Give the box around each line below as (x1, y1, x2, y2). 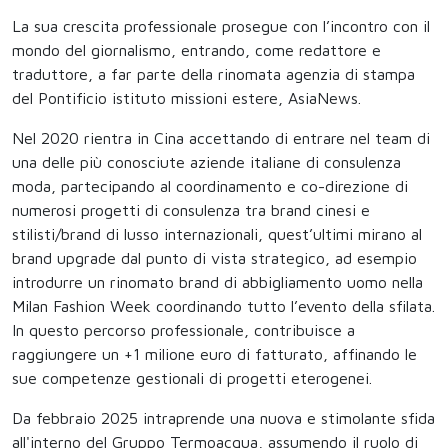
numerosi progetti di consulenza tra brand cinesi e (12, 201, 370, 220)
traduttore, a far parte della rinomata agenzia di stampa (12, 65, 415, 84)
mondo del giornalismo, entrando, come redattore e (12, 41, 381, 60)
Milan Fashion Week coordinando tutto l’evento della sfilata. (12, 297, 435, 316)
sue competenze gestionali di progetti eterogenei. (12, 369, 372, 388)
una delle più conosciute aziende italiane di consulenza (12, 153, 401, 172)
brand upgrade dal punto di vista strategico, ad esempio (12, 249, 417, 268)
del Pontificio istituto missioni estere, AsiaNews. (12, 89, 361, 108)
